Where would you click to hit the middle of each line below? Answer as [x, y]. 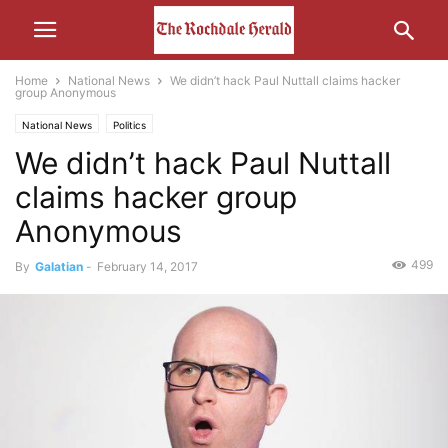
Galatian [59, 266]
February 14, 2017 [147, 266]
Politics [129, 125]
